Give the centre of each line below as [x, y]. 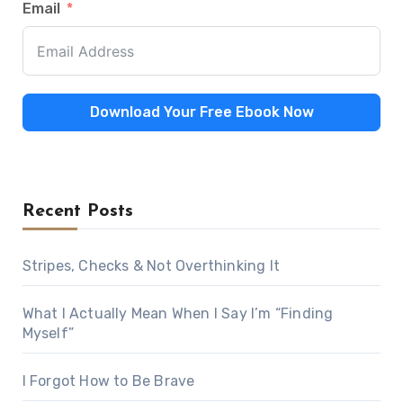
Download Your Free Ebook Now [201, 112]
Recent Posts [77, 212]
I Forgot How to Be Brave [108, 381]
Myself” [48, 334]
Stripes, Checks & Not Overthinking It [151, 266]
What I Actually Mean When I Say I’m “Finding [178, 314]
